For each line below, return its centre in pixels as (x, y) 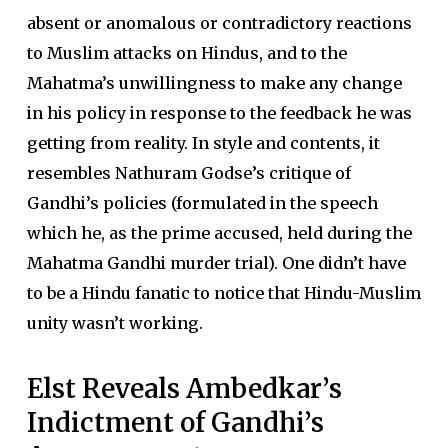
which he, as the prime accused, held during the (219, 233)
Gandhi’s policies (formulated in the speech (202, 203)
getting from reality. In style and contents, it (203, 143)
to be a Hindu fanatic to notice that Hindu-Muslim (223, 293)
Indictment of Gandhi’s (175, 422)
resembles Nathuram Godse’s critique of (188, 173)
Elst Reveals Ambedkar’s (184, 388)
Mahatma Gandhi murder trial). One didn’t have (216, 263)
